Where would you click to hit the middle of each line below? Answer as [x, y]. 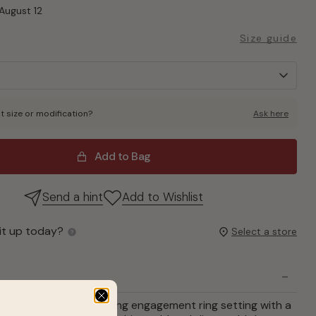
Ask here [271, 113]
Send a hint [73, 197]
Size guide [268, 38]
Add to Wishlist [163, 197]
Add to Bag [122, 156]
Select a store [264, 231]
